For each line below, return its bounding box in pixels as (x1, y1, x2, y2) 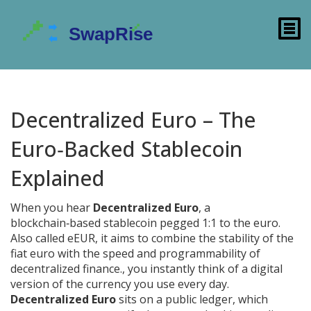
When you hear (10, 200, 93, 215)
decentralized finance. (10, 261, 122, 276)
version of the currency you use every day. (10, 276, 229, 292)
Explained (10, 164, 105, 192)
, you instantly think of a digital (122, 261, 283, 276)
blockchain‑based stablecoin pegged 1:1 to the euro (10, 215, 278, 230)
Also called (10, 230, 67, 246)
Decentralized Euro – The (10, 106, 255, 134)
